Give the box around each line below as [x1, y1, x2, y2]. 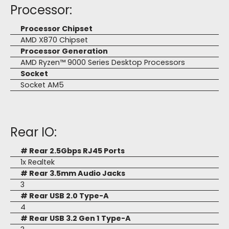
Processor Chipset [20, 24, 93, 34]
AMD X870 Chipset [20, 35, 88, 45]
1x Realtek [20, 157, 55, 168]
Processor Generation [20, 46, 108, 57]
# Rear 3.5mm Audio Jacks [20, 168, 125, 179]
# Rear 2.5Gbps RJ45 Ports [20, 146, 125, 156]
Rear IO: [10, 124, 57, 141]
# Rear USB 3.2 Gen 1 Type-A [20, 213, 131, 224]
